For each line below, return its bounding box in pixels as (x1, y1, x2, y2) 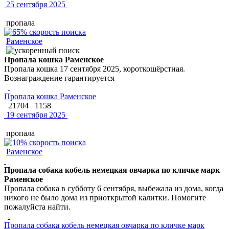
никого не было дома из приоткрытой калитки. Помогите (4, 193, 206, 202)
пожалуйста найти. (4, 202, 71, 211)
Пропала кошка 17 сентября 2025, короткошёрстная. (4, 64, 185, 73)
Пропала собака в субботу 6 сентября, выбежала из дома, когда (4, 184, 223, 193)
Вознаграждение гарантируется (4, 73, 114, 82)
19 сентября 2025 (4, 110, 65, 119)
